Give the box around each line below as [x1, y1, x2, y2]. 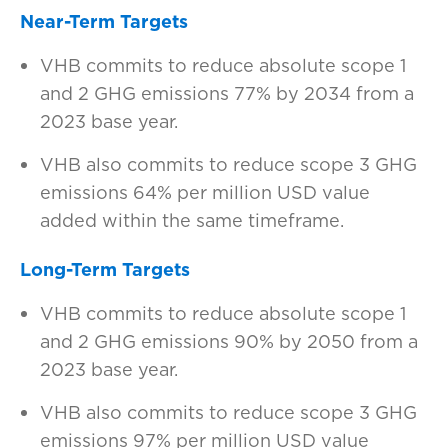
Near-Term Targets [20, 9, 188, 34]
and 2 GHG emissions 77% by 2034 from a [40, 81, 414, 106]
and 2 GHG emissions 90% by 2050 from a [40, 329, 418, 354]
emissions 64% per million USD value [40, 180, 370, 205]
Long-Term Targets [20, 257, 190, 282]
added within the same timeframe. [40, 208, 349, 233]
